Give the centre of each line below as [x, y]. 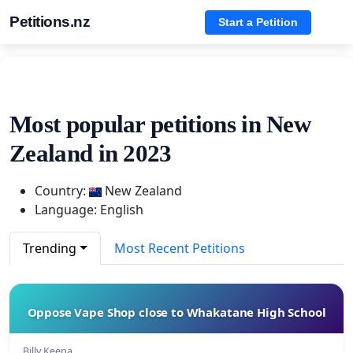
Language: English [91, 209]
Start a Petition [258, 22]
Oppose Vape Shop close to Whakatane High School [176, 312]
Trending [50, 248]
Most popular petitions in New [160, 124]
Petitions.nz [50, 22]
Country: [62, 190]
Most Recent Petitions [179, 248]
